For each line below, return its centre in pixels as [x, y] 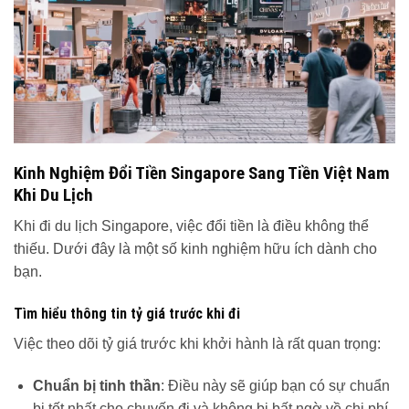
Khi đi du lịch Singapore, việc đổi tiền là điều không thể [191, 226]
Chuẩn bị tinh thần [96, 385]
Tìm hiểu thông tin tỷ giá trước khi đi [127, 314]
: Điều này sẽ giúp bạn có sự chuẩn [275, 385]
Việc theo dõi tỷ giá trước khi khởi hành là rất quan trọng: [197, 344]
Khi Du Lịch [53, 194]
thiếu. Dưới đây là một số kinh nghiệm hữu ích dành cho [195, 249]
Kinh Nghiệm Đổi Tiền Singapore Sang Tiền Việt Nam [202, 173]
